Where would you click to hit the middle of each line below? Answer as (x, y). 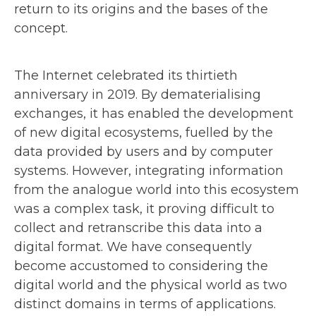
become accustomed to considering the (141, 266)
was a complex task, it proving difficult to (144, 208)
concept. (41, 28)
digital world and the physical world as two (151, 285)
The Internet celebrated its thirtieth (126, 75)
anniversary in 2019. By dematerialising (138, 94)
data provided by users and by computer (144, 151)
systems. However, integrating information (149, 170)
